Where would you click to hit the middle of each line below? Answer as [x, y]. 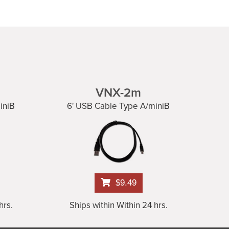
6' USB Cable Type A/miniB [119, 106]
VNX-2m [119, 93]
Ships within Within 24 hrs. [118, 205]
